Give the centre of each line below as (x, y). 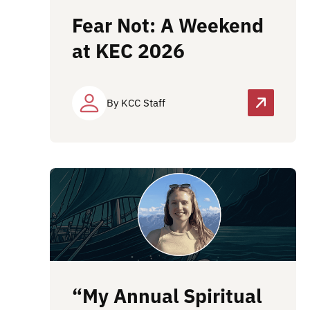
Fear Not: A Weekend (168, 25)
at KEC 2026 (128, 51)
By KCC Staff (136, 102)
